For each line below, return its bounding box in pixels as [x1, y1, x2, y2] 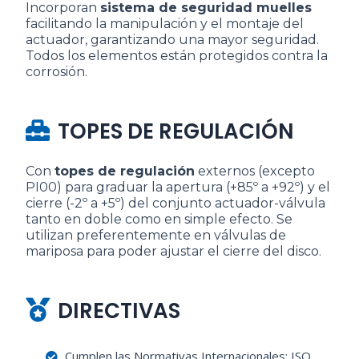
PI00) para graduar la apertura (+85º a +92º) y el [26, 179, 330, 196]
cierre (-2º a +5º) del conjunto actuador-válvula [26, 196, 325, 212]
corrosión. [26, 64, 87, 80]
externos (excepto [195, 163, 315, 179]
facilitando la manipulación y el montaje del [26, 16, 304, 32]
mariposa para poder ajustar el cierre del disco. [26, 244, 321, 260]
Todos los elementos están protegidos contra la [26, 48, 328, 64]
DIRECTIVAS [58, 296, 180, 326]
